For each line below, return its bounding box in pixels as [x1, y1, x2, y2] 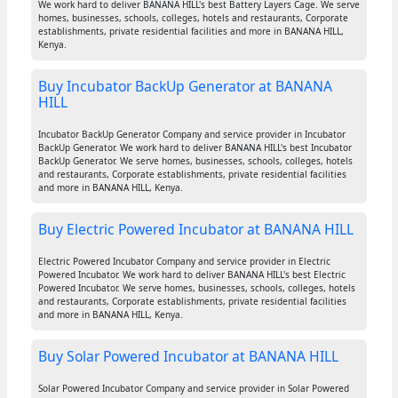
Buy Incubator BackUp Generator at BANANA [37, 76, 332, 97]
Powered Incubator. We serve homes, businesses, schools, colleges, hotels [37, 282, 355, 295]
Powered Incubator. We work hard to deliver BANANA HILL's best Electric [37, 268, 346, 282]
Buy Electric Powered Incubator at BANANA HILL [37, 219, 354, 240]
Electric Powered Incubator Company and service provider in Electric [37, 255, 330, 268]
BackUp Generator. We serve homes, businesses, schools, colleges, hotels [37, 155, 353, 168]
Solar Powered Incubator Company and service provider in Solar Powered [37, 382, 349, 395]
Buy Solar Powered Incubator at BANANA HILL [37, 346, 338, 367]
